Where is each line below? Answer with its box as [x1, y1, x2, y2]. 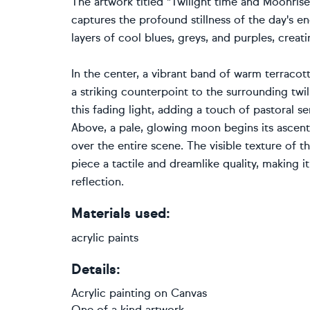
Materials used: [71, 205, 170, 222]
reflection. [71, 175, 124, 188]
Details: [71, 261, 120, 278]
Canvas [171, 286, 207, 300]
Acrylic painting [71, 286, 151, 300]
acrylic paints [71, 231, 138, 244]
